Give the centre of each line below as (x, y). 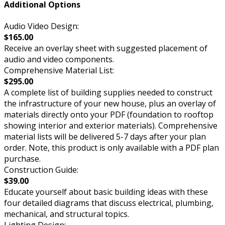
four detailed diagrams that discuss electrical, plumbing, (109, 203)
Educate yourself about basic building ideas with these (106, 192)
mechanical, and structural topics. (67, 214)
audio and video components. (59, 60)
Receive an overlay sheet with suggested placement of (106, 48)
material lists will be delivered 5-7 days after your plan (105, 137)
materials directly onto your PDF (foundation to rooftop (109, 115)
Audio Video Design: (41, 26)
